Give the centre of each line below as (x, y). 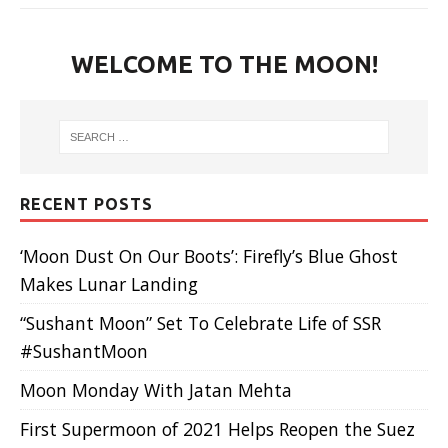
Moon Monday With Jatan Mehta (156, 390)
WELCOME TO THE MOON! (224, 64)
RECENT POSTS (86, 204)
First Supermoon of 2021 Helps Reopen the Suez (217, 429)
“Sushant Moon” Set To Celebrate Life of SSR (200, 323)
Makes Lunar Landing (109, 284)
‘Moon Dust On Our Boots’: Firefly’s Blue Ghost (209, 256)
